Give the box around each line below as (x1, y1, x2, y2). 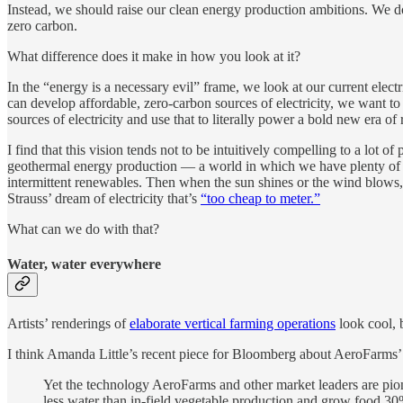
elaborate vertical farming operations (130, 316, 336, 332)
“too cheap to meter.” (201, 190, 320, 206)
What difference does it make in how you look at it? (7, 48, 300, 64)
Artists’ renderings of (7, 316, 130, 332)
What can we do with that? (7, 220, 159, 237)
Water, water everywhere (7, 255, 161, 272)
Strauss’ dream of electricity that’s (7, 190, 201, 206)
